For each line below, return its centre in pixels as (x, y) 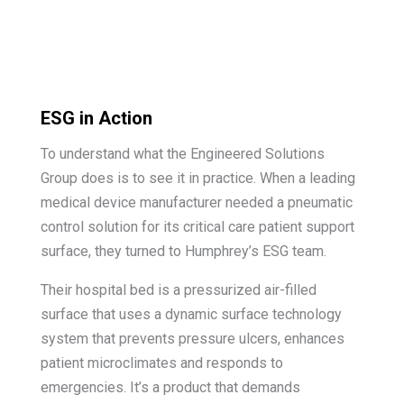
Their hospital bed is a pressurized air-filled (178, 290)
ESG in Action (96, 119)
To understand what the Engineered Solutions (182, 154)
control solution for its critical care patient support (197, 227)
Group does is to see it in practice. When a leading (197, 179)
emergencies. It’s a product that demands (170, 388)
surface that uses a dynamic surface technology (191, 315)
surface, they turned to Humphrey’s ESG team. (183, 252)
